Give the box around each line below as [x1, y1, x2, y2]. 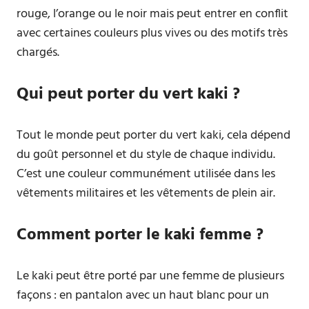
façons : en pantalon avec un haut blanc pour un [17, 286, 269, 306]
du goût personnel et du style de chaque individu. [17, 145, 275, 165]
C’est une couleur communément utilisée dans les [17, 164, 275, 184]
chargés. [17, 43, 59, 63]
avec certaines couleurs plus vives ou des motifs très [17, 23, 288, 43]
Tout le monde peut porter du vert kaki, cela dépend [17, 126, 290, 146]
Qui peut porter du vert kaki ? [17, 81, 240, 108]
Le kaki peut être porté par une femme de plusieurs [17, 266, 284, 286]
